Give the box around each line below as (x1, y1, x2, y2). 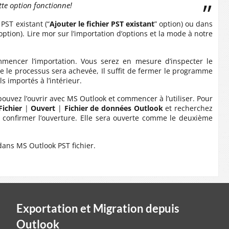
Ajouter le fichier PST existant (49, 19, 154, 29)
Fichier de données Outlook (64, 103, 163, 113)
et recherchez (163, 103, 213, 113)
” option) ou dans (154, 19, 213, 29)
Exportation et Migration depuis (16, 201, 179, 215)
